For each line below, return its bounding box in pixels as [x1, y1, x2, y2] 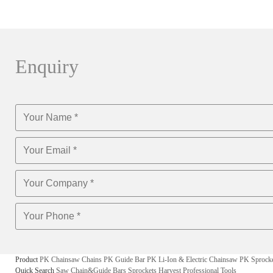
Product [15, 255, 38, 264]
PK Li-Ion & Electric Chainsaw [147, 255, 238, 264]
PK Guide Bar [104, 255, 145, 264]
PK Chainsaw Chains [40, 255, 102, 264]
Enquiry [15, 55, 79, 77]
